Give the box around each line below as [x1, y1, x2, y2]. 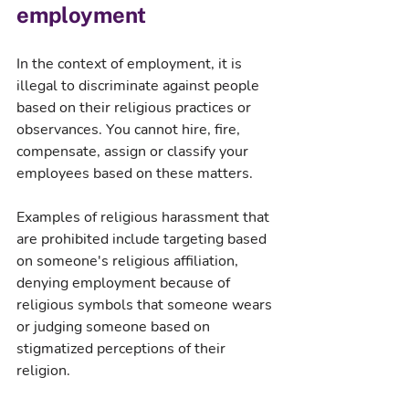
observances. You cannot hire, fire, [16, 119, 244, 140]
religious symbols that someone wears [16, 294, 276, 315]
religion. [16, 360, 70, 381]
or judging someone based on [16, 316, 214, 337]
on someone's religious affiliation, [16, 250, 242, 271]
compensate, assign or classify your [16, 141, 252, 162]
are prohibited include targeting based [16, 228, 270, 249]
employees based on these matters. [16, 163, 253, 184]
